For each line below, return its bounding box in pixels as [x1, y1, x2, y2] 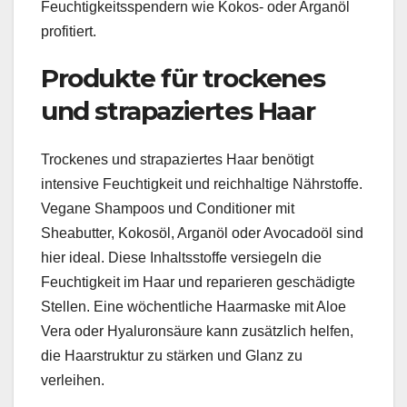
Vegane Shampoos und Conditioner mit [41, 201, 294, 217]
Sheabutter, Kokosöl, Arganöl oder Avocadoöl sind [41, 225, 363, 242]
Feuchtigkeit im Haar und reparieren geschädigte [41, 274, 355, 291]
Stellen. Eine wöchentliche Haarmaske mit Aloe [41, 299, 346, 315]
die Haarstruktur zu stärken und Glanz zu [41, 348, 303, 364]
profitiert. [41, 23, 96, 39]
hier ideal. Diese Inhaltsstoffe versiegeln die [41, 250, 322, 266]
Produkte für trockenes [41, 62, 325, 94]
